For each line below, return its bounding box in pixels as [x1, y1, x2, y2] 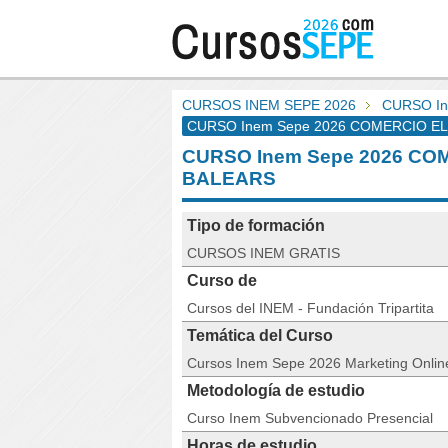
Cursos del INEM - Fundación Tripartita [187, 300, 434, 316]
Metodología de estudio [187, 382, 365, 399]
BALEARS [182, 168, 276, 189]
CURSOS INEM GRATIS [187, 245, 340, 261]
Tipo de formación [187, 217, 325, 234]
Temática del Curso [187, 327, 333, 344]
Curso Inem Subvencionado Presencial [187, 410, 433, 426]
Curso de [187, 272, 257, 289]
